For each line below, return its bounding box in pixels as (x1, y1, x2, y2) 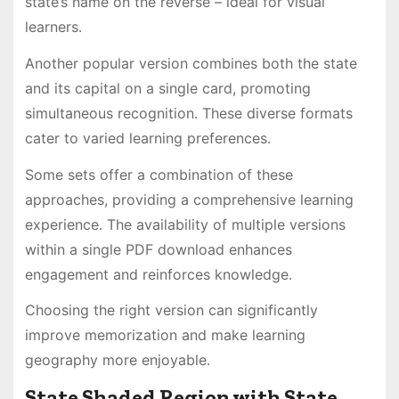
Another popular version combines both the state (24, 53, 357, 72)
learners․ (24, 18, 82, 37)
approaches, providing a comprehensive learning (24, 190, 354, 208)
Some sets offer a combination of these (24, 165, 293, 183)
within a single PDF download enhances (24, 240, 292, 258)
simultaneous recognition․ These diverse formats (24, 103, 353, 122)
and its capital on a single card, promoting (24, 78, 311, 97)
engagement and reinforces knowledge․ (24, 265, 292, 283)
